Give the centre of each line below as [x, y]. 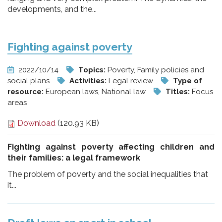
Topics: [93, 70]
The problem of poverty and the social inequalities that [108, 174]
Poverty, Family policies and [156, 70]
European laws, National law [97, 92]
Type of [188, 81]
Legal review [132, 81]
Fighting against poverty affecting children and [111, 147]
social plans [29, 81]
